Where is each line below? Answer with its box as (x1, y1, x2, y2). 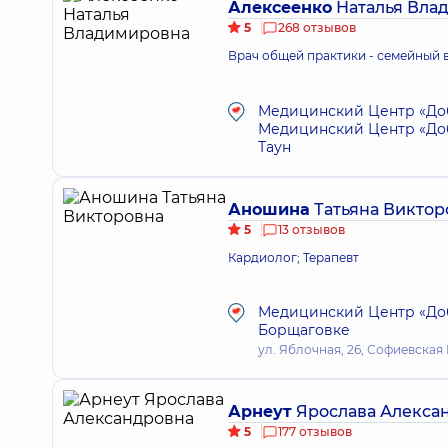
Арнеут (228, 402, 292, 421)
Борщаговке (258, 321, 350, 339)
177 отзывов (278, 424, 352, 439)
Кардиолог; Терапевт (228, 250, 359, 265)
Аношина (228, 200, 310, 219)
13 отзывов (278, 222, 345, 237)
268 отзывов (278, 20, 356, 35)
